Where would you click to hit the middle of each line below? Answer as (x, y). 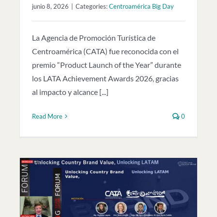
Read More (47, 116)
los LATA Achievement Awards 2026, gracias (105, 78)
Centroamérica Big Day (141, 6)
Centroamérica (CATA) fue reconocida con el (105, 51)
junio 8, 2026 (50, 6)
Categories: (92, 6)
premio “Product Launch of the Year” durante (107, 64)
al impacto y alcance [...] (70, 92)
